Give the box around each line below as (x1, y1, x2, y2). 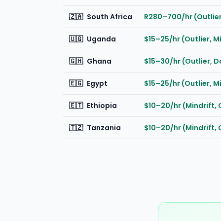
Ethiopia (87, 101, 117, 110)
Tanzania (87, 123, 121, 133)
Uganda (87, 34, 116, 44)
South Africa (87, 12, 132, 22)
